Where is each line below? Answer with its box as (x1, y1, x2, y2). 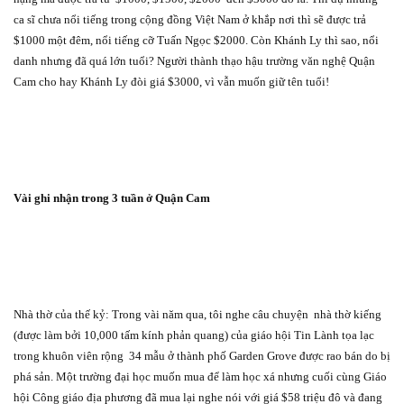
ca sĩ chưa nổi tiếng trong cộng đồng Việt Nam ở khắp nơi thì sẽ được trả (14, 12, 366, 26)
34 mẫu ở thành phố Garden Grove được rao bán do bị (129, 348, 390, 363)
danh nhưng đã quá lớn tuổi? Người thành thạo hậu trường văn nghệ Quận (14, 53, 375, 68)
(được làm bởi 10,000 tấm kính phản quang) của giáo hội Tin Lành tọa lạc (14, 327, 374, 342)
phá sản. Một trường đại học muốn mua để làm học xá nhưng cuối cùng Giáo (14, 369, 387, 383)
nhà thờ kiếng (314, 307, 381, 321)
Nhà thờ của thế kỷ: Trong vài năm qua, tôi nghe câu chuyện (14, 307, 308, 321)
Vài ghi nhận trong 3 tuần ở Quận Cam (14, 190, 210, 205)
